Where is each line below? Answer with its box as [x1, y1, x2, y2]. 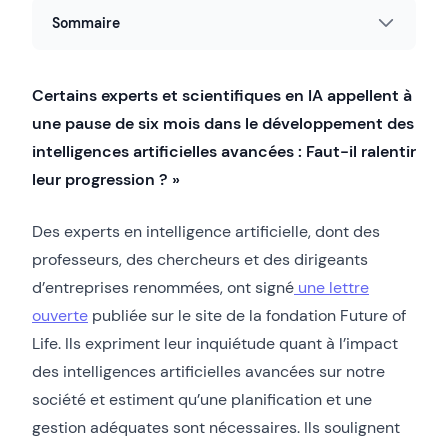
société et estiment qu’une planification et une [32, 388, 372, 410]
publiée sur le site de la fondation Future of [88, 304, 406, 326]
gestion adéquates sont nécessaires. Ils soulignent [32, 416, 400, 438]
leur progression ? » [32, 168, 180, 190]
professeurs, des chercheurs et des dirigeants [32, 248, 368, 270]
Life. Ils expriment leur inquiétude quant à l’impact [32, 332, 398, 354]
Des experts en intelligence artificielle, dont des [32, 220, 380, 242]
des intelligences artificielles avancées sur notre [32, 360, 385, 382]
